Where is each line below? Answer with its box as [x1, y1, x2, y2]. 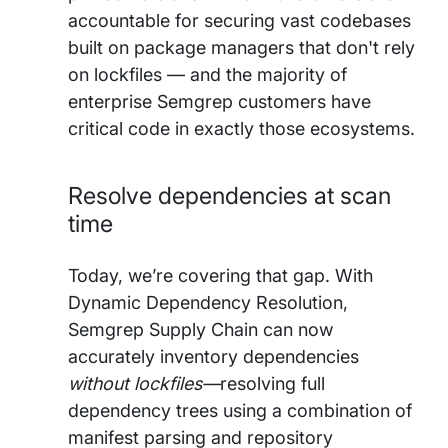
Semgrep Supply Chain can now [68, 319, 333, 340]
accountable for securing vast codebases [68, 10, 411, 31]
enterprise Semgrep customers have [68, 91, 371, 112]
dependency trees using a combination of [68, 400, 412, 421]
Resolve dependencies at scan [68, 181, 391, 210]
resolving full [220, 373, 325, 394]
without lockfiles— [68, 373, 220, 394]
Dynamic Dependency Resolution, [68, 292, 348, 313]
